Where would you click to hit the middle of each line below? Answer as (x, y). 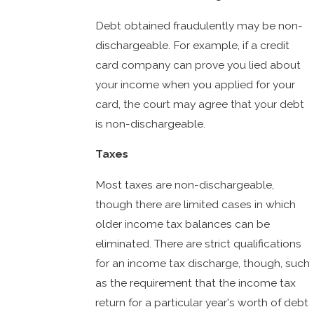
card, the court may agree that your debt (200, 104)
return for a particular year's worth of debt (202, 302)
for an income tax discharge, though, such (203, 263)
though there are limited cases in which (196, 204)
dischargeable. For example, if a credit (193, 45)
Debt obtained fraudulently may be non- (199, 25)
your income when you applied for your (196, 84)
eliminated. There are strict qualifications (199, 243)
